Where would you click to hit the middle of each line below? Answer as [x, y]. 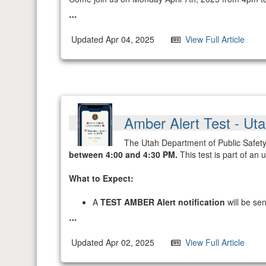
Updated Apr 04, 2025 [112, 39]
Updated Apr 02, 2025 [112, 243]
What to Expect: [101, 178]
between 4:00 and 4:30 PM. [123, 155]
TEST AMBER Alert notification [163, 202]
